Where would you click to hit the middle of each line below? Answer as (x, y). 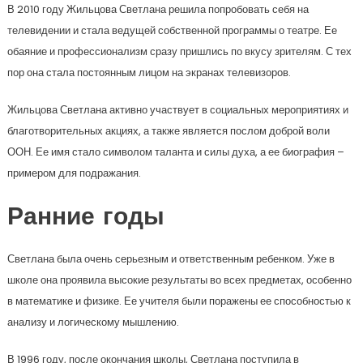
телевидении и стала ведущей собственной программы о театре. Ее (172, 31)
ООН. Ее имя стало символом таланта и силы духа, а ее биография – (175, 152)
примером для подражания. (74, 173)
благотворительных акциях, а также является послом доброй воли (168, 131)
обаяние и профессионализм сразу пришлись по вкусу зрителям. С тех (179, 52)
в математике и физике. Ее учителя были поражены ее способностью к (179, 301)
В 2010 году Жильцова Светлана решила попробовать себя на (158, 10)
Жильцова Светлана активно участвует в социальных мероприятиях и (177, 110)
